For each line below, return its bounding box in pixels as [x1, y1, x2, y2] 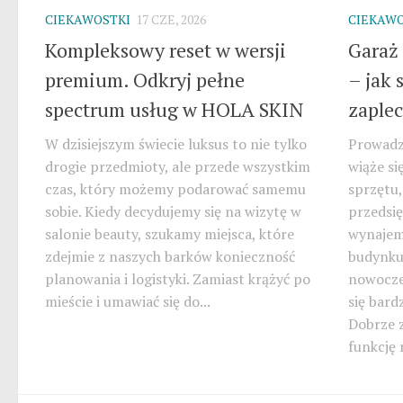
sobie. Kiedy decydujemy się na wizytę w [45, 201, 301, 221]
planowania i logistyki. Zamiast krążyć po [45, 268, 310, 289]
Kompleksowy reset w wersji [45, 36, 286, 63]
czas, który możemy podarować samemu [45, 178, 306, 199]
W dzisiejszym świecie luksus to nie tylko [45, 133, 307, 154]
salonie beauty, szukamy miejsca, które [45, 223, 294, 244]
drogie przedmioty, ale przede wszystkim [45, 156, 310, 176]
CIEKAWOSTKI [45, 11, 130, 29]
